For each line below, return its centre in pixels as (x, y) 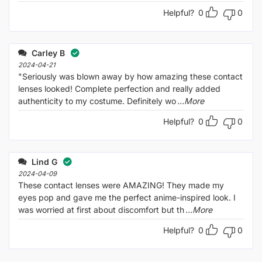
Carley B (47, 53)
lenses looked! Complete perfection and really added (119, 88)
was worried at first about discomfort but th (101, 209)
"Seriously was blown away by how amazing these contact (130, 76)
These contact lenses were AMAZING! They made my (121, 185)
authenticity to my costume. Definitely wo (97, 101)
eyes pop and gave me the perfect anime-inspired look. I (127, 197)
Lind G (43, 161)
